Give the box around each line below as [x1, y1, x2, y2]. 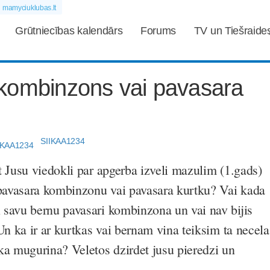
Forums [140, 25, 177, 37]
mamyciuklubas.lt [2, 4, 56, 12]
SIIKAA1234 [40, 136, 85, 146]
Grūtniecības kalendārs [15, 25, 123, 37]
